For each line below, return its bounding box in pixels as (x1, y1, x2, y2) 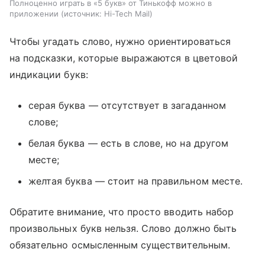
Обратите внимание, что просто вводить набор (9, 206, 234, 218)
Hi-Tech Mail (104, 9, 150, 19)
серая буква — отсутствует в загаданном (28, 99, 226, 112)
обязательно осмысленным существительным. (9, 239, 230, 251)
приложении (9, 9, 59, 19)
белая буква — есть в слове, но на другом (28, 137, 228, 150)
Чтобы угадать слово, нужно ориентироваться (9, 35, 231, 48)
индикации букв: (9, 69, 88, 81)
